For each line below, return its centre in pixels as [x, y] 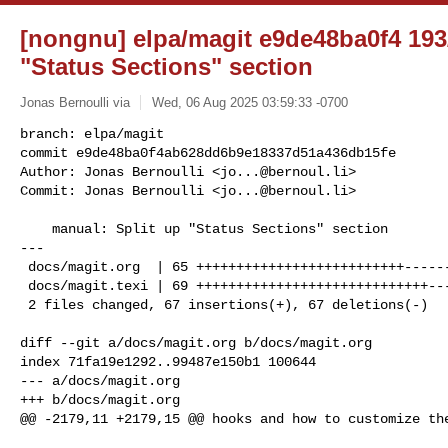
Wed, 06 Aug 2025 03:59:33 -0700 [249, 102]
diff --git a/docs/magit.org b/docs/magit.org [196, 342]
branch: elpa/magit [92, 133]
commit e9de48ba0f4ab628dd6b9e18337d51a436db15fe [208, 152]
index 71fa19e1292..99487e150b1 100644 [168, 361]
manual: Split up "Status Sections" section [36, 228]
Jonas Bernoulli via [75, 102]
